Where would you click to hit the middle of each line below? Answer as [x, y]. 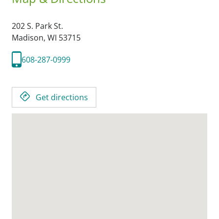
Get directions [62, 97]
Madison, [30, 38]
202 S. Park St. [37, 26]
